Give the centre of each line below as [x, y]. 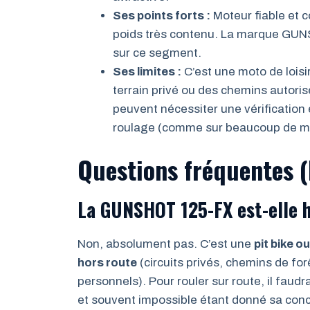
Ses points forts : [162, 15]
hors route [107, 263]
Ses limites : [147, 71]
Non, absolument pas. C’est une [166, 244]
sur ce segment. [157, 53]
